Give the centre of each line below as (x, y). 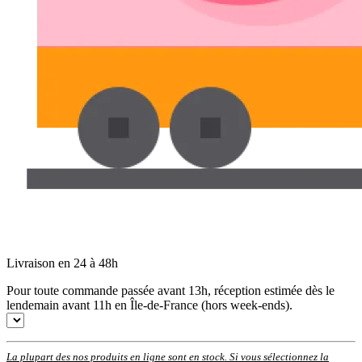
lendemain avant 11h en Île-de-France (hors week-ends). (149, 305)
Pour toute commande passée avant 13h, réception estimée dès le (170, 290)
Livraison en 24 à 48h (62, 263)
